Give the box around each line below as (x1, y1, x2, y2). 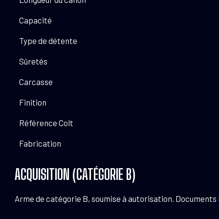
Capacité (19, 15, 52, 25)
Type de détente (19, 35, 77, 45)
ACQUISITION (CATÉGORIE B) (15, 166, 135, 183)
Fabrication (19, 138, 61, 148)
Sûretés (19, 56, 47, 66)
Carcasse (19, 76, 53, 87)
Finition (19, 97, 46, 107)
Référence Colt (19, 117, 73, 128)
